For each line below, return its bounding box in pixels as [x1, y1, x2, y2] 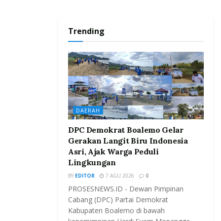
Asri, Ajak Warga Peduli [68, 147, 159, 157]
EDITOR [75, 172, 95, 180]
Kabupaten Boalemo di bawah [68, 206, 165, 216]
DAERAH [76, 107, 100, 114]
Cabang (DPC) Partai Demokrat [68, 195, 168, 205]
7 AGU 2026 [104, 172, 134, 180]
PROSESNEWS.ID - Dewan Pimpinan [68, 184, 184, 194]
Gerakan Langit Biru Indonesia [68, 136, 188, 146]
